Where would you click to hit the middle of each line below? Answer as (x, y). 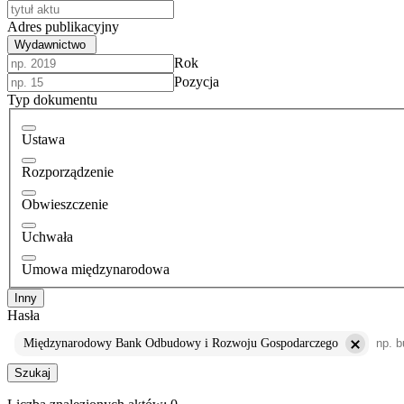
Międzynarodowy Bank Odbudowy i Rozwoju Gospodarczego (181, 343)
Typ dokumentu (52, 100)
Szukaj (32, 372)
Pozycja (197, 82)
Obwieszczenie (65, 204)
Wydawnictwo (50, 45)
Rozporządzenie (68, 171)
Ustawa (43, 139)
